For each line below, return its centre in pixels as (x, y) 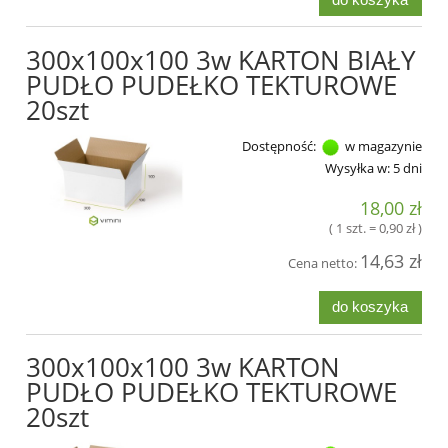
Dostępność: (279, 146)
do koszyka (370, 307)
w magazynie (382, 146)
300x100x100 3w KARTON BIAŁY (221, 60)
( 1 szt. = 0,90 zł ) (375, 227)
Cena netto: (324, 262)
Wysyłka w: (357, 168)
